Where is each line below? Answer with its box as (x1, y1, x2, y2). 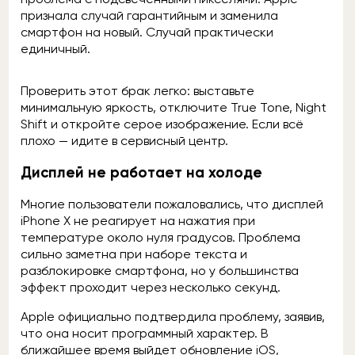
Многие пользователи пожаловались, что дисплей (21, 196, 323, 212)
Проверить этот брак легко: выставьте (21, 83, 254, 99)
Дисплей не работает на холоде (21, 163, 262, 182)
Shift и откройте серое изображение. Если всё (21, 116, 303, 132)
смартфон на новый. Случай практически (21, 25, 273, 40)
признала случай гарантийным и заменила (21, 8, 278, 24)
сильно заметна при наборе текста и (21, 246, 247, 261)
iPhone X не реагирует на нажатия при (21, 212, 255, 228)
